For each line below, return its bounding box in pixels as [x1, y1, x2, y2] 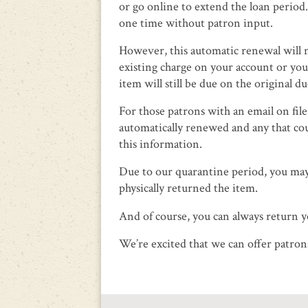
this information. [119, 136, 203, 153]
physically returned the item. [119, 180, 258, 197]
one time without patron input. [119, 14, 282, 31]
